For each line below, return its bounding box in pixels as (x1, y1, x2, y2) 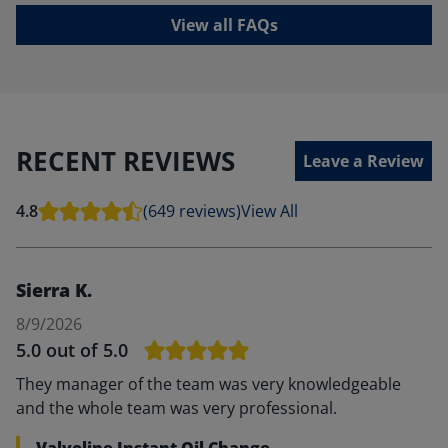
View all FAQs (170, 14, 278, 36)
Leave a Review (303, 150, 424, 172)
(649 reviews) (143, 200, 241, 222)
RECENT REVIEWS (16, 142, 235, 179)
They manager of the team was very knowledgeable (16, 373, 401, 395)
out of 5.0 (46, 338, 128, 362)
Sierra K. (16, 278, 92, 302)
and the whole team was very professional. (16, 397, 337, 419)
